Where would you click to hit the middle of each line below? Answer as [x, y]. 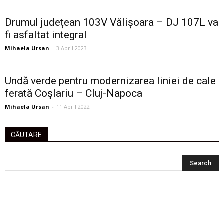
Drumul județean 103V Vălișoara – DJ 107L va [112, 23]
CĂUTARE [26, 135]
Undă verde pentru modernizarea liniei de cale [110, 81]
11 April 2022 [73, 107]
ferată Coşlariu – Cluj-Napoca [74, 94]
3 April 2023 [72, 48]
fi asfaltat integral [46, 35]
